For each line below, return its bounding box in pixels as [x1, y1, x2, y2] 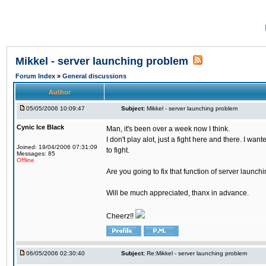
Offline [17, 157, 34, 163]
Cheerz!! [106, 212, 135, 220]
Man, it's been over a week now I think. [106, 125, 230, 133]
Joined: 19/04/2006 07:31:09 [17, 144, 97, 150]
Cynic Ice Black [17, 123, 64, 131]
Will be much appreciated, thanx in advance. [106, 189, 249, 197]
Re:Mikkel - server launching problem [147, 250, 247, 256]
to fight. [106, 146, 129, 154]
